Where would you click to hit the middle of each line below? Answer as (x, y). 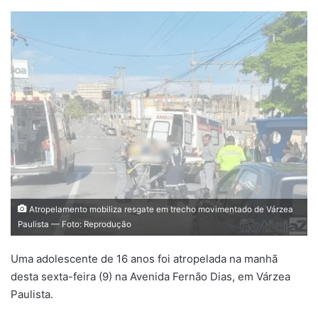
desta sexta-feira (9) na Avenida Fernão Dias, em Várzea (150, 276)
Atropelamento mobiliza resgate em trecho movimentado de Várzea (160, 209)
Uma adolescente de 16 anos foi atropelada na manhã (144, 258)
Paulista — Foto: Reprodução (75, 224)
